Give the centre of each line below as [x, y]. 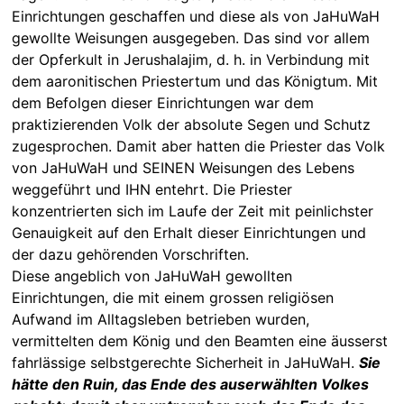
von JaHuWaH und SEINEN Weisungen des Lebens [183, 167]
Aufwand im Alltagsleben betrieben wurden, [160, 319]
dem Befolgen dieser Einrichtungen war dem [162, 102]
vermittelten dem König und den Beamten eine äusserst [199, 340]
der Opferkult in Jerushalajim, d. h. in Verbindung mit [190, 59]
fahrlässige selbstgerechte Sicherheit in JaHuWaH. [185, 362]
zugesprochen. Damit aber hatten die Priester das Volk [198, 146]
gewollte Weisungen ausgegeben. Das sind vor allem [190, 37]
